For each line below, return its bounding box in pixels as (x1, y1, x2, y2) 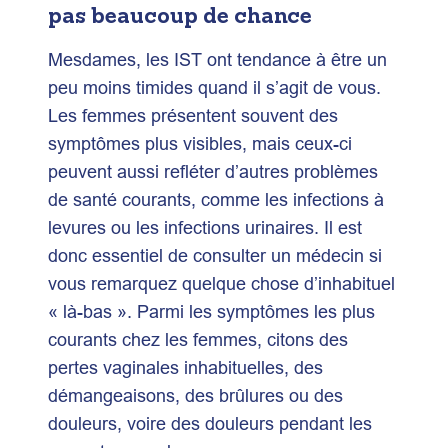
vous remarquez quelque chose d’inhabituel (48, 270, 395, 296)
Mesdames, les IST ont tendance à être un (48, 46, 387, 72)
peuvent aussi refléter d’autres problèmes (48, 158, 378, 184)
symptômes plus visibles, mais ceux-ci (48, 130, 352, 156)
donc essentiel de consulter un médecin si (48, 242, 382, 268)
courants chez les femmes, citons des (48, 326, 348, 352)
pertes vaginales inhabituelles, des (48, 354, 323, 380)
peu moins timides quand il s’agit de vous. (48, 74, 381, 100)
